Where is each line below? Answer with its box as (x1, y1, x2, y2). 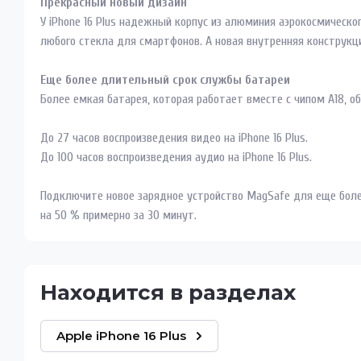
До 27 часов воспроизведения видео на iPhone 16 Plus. (40, 131, 308, 145)
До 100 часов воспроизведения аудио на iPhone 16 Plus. (40, 150, 312, 164)
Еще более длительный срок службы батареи (40, 73, 290, 87)
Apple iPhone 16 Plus (56, 328, 186, 343)
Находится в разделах (57, 280, 296, 305)
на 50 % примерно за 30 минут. (40, 208, 197, 222)
